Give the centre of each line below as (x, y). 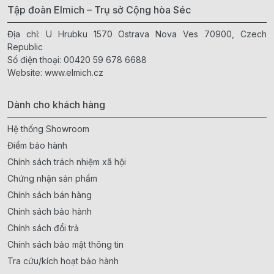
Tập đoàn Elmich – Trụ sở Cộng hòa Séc (99, 10)
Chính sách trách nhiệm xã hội (67, 162)
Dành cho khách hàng (56, 105)
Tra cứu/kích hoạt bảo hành (63, 261)
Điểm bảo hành (37, 146)
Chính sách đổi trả (43, 228)
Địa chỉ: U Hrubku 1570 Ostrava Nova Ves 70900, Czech (137, 34)
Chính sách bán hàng (50, 195)
